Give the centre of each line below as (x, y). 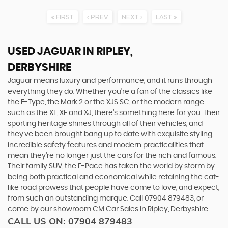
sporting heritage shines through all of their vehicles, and (105, 124)
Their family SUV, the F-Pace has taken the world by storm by (111, 166)
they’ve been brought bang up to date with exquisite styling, (110, 134)
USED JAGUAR (44, 52)
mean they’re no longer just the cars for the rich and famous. (112, 156)
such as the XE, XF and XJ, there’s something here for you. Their (114, 113)
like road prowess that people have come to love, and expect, (113, 188)
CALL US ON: (38, 221)
